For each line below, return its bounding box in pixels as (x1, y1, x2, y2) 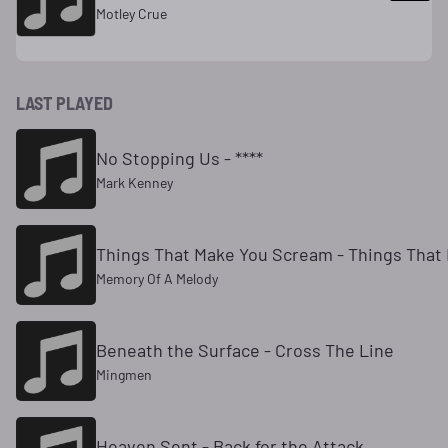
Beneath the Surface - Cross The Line (96, 339, 394, 361)
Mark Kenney (96, 174, 173, 191)
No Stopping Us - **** (96, 147, 263, 169)
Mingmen (96, 366, 152, 383)
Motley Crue (96, 5, 167, 22)
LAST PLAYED (16, 92, 113, 114)
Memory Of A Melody (96, 270, 218, 287)
